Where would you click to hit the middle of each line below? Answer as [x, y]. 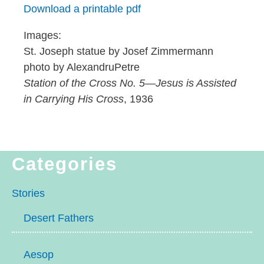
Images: [42, 35]
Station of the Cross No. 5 [84, 83]
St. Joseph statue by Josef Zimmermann [118, 51]
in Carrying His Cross [74, 99]
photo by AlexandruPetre [82, 67]
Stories [28, 193]
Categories [65, 164]
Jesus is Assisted [196, 83]
